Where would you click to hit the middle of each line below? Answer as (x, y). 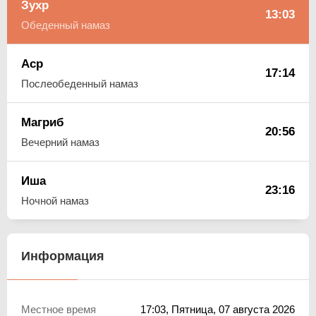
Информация (63, 256)
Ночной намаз (55, 200)
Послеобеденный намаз (80, 83)
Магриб (43, 122)
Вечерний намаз (60, 142)
